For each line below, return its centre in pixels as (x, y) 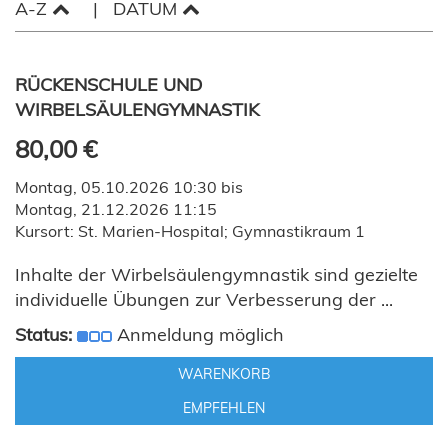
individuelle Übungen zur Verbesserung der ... (204, 299)
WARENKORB (224, 374)
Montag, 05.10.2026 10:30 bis (129, 187)
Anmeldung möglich (200, 334)
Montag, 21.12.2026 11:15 (116, 209)
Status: (43, 334)
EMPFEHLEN (224, 408)
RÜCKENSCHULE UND (108, 84)
